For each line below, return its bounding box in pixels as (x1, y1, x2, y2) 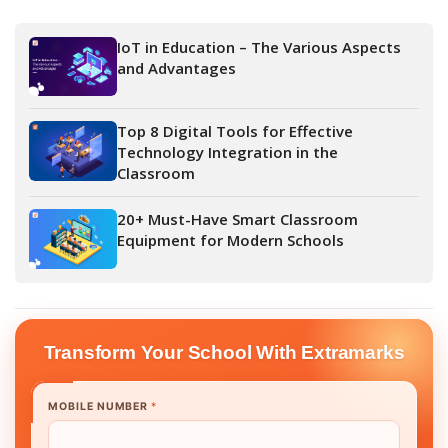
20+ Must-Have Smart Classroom (117, 209, 358, 230)
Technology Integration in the (117, 142, 338, 163)
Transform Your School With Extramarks (43, 341, 405, 363)
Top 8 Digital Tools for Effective (117, 121, 353, 142)
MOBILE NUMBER (48, 399, 152, 413)
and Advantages (117, 57, 236, 78)
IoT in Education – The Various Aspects (117, 36, 401, 57)
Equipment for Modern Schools (117, 230, 344, 251)
